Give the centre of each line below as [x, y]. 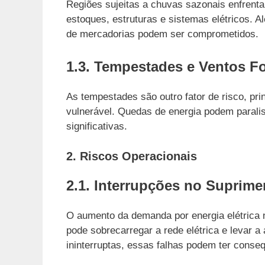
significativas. [97, 127]
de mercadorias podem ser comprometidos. [162, 34]
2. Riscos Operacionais [132, 156]
